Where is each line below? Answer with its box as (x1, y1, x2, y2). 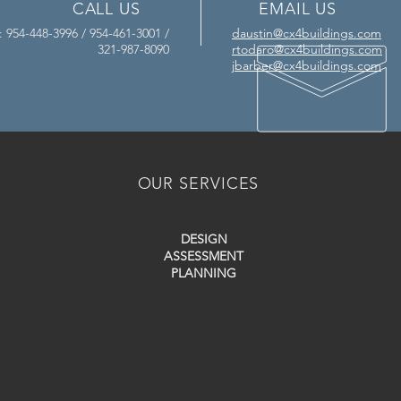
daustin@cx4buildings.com (232, 25, 381, 41)
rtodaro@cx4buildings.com (232, 41, 382, 57)
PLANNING (171, 265, 236, 281)
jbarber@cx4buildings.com (232, 57, 381, 73)
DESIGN (180, 231, 227, 247)
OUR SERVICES (137, 174, 260, 193)
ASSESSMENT (164, 248, 243, 264)
